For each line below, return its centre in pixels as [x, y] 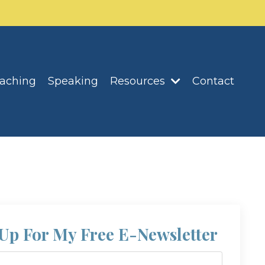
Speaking [73, 81]
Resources [139, 81]
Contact [213, 81]
